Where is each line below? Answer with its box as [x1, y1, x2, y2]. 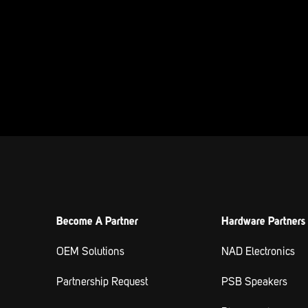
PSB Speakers [221, 276, 287, 288]
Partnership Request [56, 276, 148, 288]
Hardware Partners [221, 216, 305, 228]
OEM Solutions [56, 246, 124, 258]
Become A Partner [56, 216, 138, 228]
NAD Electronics [221, 246, 295, 258]
